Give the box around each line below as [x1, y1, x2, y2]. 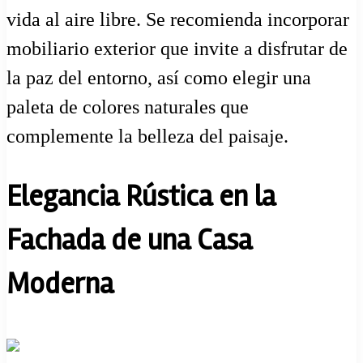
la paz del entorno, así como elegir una [6, 67, 311, 89]
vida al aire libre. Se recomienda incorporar [6, 9, 349, 31]
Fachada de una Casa [6, 223, 252, 259]
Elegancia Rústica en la [6, 179, 275, 216]
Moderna [6, 267, 113, 303]
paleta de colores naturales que [6, 96, 249, 118]
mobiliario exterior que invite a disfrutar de [6, 38, 348, 60]
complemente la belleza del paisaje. [6, 126, 288, 147]
